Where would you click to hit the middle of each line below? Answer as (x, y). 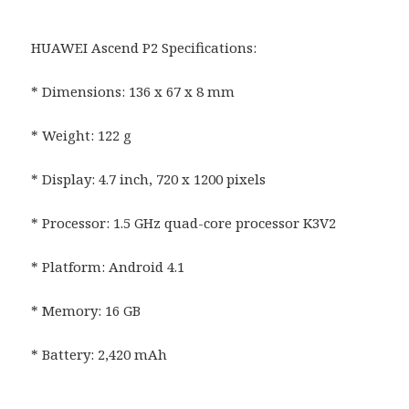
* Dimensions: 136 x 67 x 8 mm (133, 91)
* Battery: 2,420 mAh (100, 354)
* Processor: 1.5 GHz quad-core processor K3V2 (184, 222)
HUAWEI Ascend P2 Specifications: (144, 47)
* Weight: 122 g (82, 135)
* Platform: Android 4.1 (108, 266)
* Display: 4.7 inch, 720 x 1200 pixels (149, 178)
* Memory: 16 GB (86, 310)
